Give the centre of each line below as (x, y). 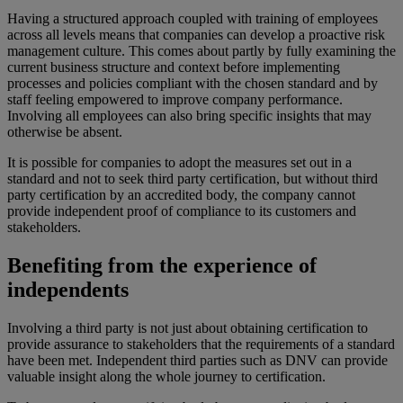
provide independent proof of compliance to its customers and (182, 211)
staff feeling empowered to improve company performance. (175, 100)
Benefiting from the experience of (162, 266)
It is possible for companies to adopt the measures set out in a (179, 163)
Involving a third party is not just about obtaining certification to (188, 327)
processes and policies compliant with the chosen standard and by (193, 84)
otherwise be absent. (65, 132)
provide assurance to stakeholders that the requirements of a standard (201, 344)
